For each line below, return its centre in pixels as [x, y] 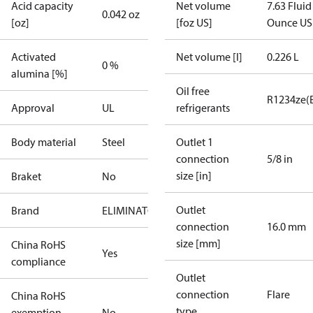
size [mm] [198, 243]
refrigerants [203, 108]
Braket [26, 176]
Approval [33, 108]
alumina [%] [39, 73]
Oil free [193, 91]
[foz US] [194, 22]
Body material [44, 142]
